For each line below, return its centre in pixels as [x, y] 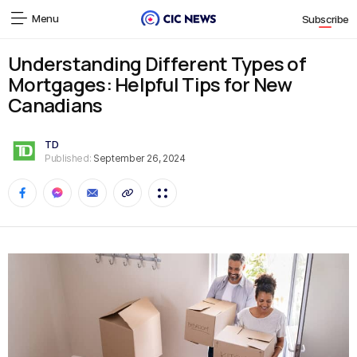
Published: [68, 158]
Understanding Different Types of [157, 63]
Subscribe [325, 20]
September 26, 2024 [138, 158]
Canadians [55, 105]
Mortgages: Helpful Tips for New [150, 84]
